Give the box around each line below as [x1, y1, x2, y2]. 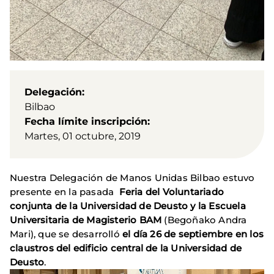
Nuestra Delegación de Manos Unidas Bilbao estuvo [10, 172, 255, 184]
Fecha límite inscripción [24, 116, 147, 128]
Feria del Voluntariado [119, 186, 224, 198]
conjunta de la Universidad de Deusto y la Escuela [10, 200, 246, 212]
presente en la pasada [10, 186, 119, 198]
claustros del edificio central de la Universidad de [10, 242, 242, 254]
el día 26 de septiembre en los [122, 228, 264, 240]
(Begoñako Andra [161, 214, 247, 226]
